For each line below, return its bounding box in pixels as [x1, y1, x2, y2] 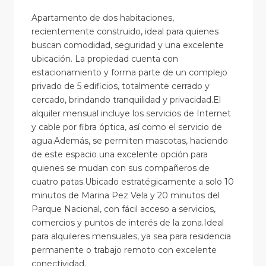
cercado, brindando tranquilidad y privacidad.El [31, 94, 221, 105]
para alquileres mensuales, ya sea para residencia [31, 230, 231, 242]
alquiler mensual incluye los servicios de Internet [31, 107, 231, 119]
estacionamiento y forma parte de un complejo [31, 66, 227, 78]
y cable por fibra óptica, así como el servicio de [31, 121, 222, 132]
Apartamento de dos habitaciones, [31, 12, 174, 23]
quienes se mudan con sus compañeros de [31, 162, 210, 173]
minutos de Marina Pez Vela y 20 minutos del [31, 189, 220, 201]
